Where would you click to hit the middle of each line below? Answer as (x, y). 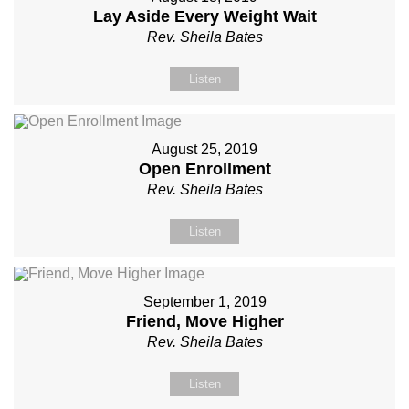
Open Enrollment (204, 168)
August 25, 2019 (204, 149)
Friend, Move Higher (204, 321)
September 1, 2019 (204, 301)
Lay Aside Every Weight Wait (204, 16)
